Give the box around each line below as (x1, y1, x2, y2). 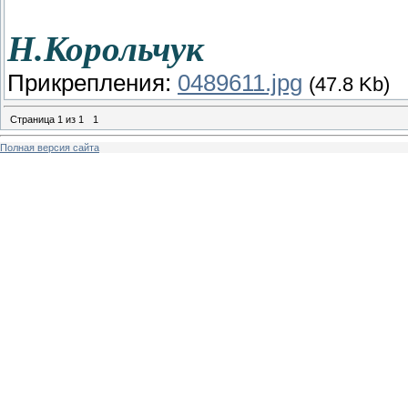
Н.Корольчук (7, 29, 204, 70)
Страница (10, 113, 57, 125)
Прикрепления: (7, 70, 178, 97)
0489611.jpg (178, 70, 302, 97)
